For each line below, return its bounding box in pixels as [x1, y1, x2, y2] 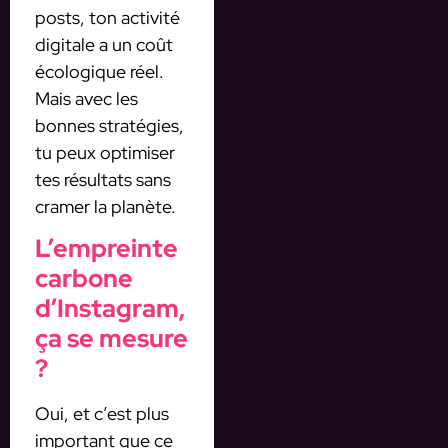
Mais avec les [35, 87, 138, 110]
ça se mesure [35, 322, 188, 356]
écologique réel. [35, 60, 164, 83]
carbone [35, 262, 133, 296]
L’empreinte [35, 232, 178, 266]
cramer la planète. [35, 195, 176, 218]
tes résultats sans [35, 168, 171, 191]
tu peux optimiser [35, 141, 175, 164]
